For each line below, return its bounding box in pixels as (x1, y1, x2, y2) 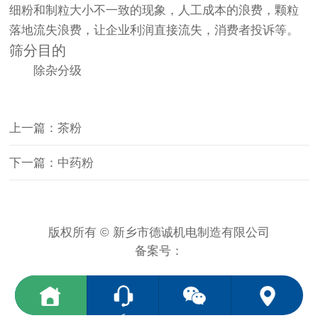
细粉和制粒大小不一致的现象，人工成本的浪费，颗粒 (9, 4, 300, 18)
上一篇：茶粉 (9, 121, 82, 136)
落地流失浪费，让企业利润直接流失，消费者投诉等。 (9, 23, 300, 38)
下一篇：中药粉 (9, 156, 94, 170)
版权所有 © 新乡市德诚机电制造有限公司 (48, 226, 270, 240)
